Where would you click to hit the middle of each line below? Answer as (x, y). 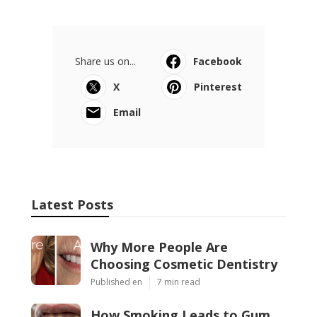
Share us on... (105, 62)
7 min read (179, 282)
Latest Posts (72, 205)
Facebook (218, 62)
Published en (116, 282)
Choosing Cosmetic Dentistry (184, 264)
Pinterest (218, 87)
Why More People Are (159, 247)
